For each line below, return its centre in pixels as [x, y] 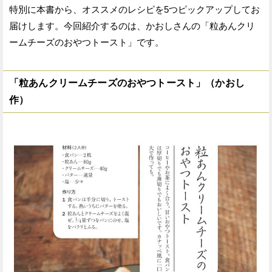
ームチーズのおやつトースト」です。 [87, 42]
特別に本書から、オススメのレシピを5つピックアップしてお [134, 9]
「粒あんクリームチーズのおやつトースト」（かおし [127, 83]
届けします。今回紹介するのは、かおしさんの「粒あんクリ [132, 25]
